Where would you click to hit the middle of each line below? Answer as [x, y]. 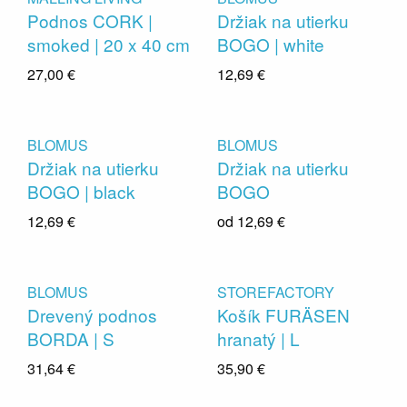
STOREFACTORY [276, 292]
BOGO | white [271, 44]
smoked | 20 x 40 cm [109, 44]
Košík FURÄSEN [283, 315]
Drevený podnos [92, 315]
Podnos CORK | [90, 20]
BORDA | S [71, 338]
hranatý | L [258, 338]
